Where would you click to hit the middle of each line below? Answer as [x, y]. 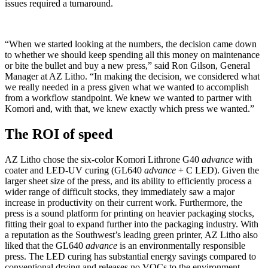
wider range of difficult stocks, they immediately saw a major [120, 191]
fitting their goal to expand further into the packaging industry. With [132, 224]
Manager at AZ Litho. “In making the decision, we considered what [132, 77]
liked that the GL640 [45, 245]
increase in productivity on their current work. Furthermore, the [124, 202]
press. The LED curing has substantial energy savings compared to [130, 256]
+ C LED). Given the [219, 170]
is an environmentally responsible [181, 245]
